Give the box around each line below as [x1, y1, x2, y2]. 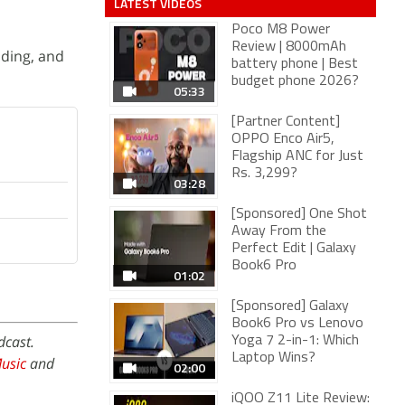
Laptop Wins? [231, 351, 316, 365]
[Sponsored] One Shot [231, 207, 367, 221]
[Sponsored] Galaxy [231, 299, 349, 314]
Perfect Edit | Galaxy [231, 241, 356, 256]
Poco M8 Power [231, 23, 330, 37]
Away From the [231, 224, 326, 239]
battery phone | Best [231, 57, 358, 71]
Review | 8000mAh [231, 40, 346, 54]
